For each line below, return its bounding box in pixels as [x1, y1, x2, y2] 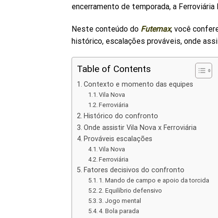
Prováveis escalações [83, 135, 152, 143]
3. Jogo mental [99, 197, 142, 205]
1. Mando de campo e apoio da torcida [99, 177, 210, 184]
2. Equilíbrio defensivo [99, 187, 163, 195]
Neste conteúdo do [72, 24, 141, 34]
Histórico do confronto [83, 112, 158, 120]
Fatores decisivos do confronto [83, 166, 184, 174]
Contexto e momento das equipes [83, 80, 193, 89]
